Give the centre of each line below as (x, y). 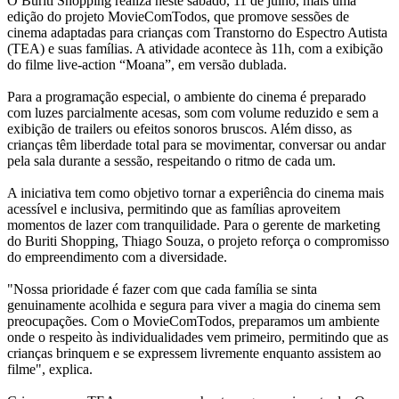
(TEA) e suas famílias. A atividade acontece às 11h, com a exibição (195, 49)
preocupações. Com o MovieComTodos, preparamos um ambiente (193, 322)
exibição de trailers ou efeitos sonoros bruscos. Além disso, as (179, 129)
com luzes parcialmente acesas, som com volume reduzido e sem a (193, 113)
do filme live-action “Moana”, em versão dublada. (151, 65)
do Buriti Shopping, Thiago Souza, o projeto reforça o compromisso (198, 241)
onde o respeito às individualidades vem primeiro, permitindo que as (198, 338)
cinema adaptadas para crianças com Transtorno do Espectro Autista (197, 33)
